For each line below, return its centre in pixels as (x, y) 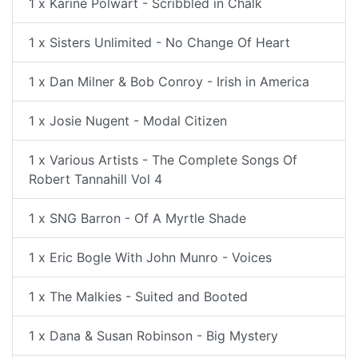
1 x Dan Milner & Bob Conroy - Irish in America (169, 82)
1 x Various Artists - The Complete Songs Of (163, 160)
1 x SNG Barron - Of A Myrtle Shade (137, 218)
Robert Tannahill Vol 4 (95, 179)
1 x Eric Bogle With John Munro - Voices (150, 257)
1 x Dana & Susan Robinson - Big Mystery (153, 336)
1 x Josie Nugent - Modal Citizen (128, 121)
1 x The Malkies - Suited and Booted (138, 296)
